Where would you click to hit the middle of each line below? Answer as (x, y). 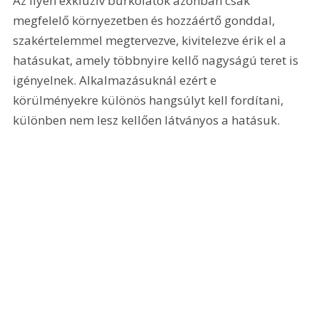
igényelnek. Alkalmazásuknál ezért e (116, 80)
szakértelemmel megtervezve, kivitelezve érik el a (151, 40)
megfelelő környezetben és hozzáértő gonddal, (146, 20)
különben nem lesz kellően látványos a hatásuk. (147, 120)
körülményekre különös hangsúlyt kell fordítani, (150, 100)
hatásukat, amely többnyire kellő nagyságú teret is (157, 60)
